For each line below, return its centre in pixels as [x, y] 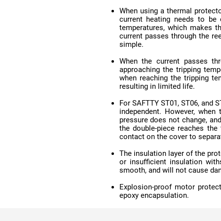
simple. [131, 44]
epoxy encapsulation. [154, 195]
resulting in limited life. [157, 86]
